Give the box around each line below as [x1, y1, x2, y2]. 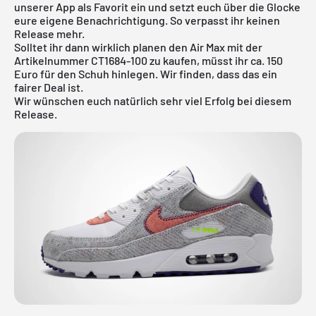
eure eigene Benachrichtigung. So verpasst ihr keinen [14, 13, 280, 27]
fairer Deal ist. [14, 80, 83, 94]
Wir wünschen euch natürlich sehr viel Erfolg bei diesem [14, 93, 291, 107]
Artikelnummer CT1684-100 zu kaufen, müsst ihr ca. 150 [14, 53, 283, 67]
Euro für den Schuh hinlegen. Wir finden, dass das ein [14, 66, 277, 80]
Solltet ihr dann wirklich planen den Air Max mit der [14, 39, 262, 54]
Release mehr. [14, 26, 85, 40]
